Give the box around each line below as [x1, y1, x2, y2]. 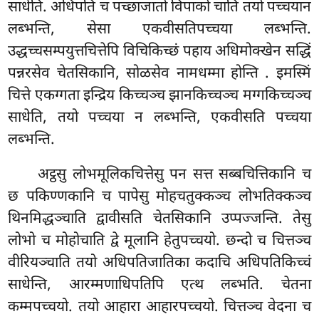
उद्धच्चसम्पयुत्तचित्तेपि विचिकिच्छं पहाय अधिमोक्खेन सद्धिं [8, 41, 311, 62]
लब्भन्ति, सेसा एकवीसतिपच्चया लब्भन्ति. [8, 19, 311, 40]
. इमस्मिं [265, 63, 311, 84]
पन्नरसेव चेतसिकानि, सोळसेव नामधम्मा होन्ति [8, 63, 266, 84]
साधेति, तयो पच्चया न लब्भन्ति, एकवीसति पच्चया [8, 108, 311, 128]
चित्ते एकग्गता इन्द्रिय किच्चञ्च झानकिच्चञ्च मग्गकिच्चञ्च [8, 85, 311, 106]
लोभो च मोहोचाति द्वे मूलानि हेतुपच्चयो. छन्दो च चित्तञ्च [8, 231, 311, 252]
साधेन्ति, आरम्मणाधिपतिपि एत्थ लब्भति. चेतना [8, 276, 311, 296]
